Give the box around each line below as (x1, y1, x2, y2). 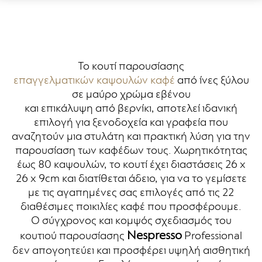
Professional (182, 229, 242, 243)
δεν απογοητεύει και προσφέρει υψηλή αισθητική (12, 243, 250, 257)
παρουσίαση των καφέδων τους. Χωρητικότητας (15, 143, 247, 157)
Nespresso (127, 227, 182, 243)
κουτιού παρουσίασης (20, 229, 127, 243)
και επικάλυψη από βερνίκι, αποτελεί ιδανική (25, 101, 237, 115)
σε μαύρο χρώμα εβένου (71, 87, 191, 101)
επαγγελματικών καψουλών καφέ (13, 73, 175, 87)
